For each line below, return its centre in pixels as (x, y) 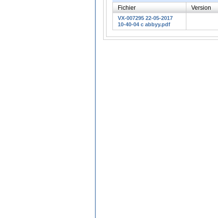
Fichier (127, 8)
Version (201, 8)
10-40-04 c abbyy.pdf (144, 24)
